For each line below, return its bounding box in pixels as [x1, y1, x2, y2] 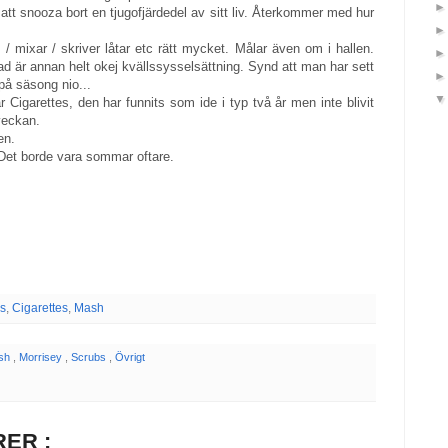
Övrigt [114, 350, 145, 363]
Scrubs [70, 350, 109, 363]
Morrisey [18, 350, 65, 363]
